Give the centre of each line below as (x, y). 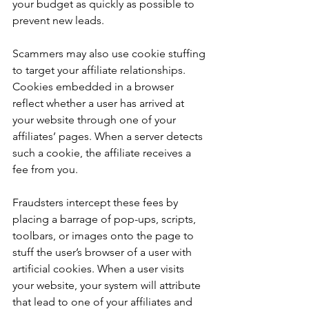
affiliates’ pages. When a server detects (109, 136)
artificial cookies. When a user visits (100, 269)
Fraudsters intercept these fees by (97, 202)
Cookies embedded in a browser (94, 87)
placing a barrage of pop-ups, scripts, (106, 219)
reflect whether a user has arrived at (100, 103)
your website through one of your (96, 120)
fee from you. (47, 169)
